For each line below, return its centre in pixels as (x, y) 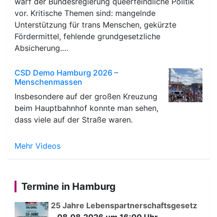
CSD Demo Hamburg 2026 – (66, 72)
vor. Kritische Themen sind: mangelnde (85, 13)
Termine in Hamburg (69, 186)
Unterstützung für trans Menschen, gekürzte (95, 24)
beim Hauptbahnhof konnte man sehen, (86, 108)
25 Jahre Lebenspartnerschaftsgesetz (124, 205)
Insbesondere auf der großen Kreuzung (86, 96)
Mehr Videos (38, 146)
